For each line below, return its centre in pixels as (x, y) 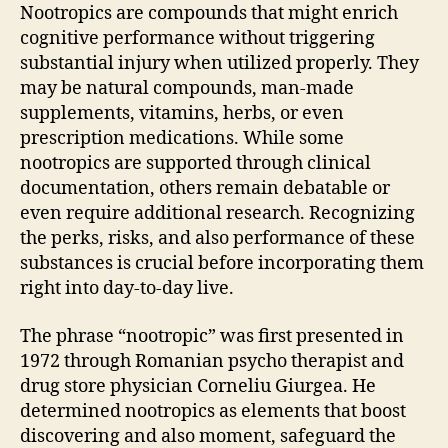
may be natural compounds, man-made (187, 88)
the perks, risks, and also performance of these (217, 238)
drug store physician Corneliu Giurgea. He (198, 386)
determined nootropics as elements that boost (213, 411)
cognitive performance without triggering (197, 38)
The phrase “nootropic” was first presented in (212, 336)
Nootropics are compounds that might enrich (209, 13)
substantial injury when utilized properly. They (219, 63)
